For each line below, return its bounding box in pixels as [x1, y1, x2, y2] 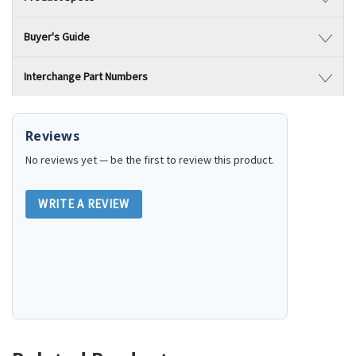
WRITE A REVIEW [38, 196, 130, 212]
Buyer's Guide [24, 29, 90, 44]
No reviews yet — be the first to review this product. [25, 153, 274, 168]
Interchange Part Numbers [24, 69, 148, 83]
